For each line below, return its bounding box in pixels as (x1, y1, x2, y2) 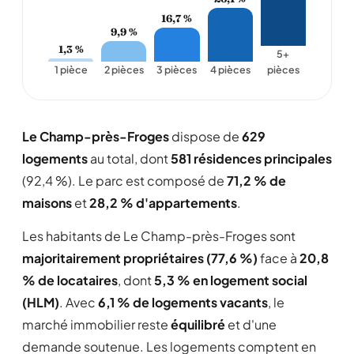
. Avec (59, 294, 98, 311)
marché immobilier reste (22, 316, 171, 333)
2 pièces (104, 63, 144, 76)
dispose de (169, 128, 242, 145)
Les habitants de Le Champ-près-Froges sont (22, 228, 296, 244)
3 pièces (156, 63, 198, 76)
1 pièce (54, 63, 88, 76)
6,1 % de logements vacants (98, 294, 268, 311)
